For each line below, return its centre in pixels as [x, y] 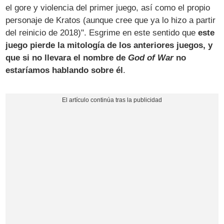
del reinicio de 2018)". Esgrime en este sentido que [102, 32]
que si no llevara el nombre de [67, 57]
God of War [151, 57]
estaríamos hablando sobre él [64, 70]
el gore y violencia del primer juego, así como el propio [108, 7]
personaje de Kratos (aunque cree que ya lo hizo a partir [111, 20]
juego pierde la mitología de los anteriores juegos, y [109, 45]
